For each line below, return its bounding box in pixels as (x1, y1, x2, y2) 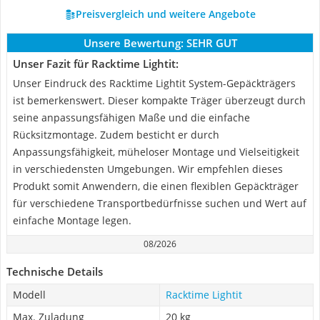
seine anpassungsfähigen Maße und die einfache (13, 111, 250, 124)
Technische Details (6, 264, 103, 279)
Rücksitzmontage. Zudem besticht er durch (13, 128, 219, 141)
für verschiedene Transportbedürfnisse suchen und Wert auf (13, 196, 306, 210)
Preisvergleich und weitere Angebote (75, 7, 256, 21)
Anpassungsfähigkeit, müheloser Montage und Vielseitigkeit (13, 145, 299, 159)
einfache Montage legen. (13, 214, 131, 227)
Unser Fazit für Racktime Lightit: (13, 56, 179, 71)
